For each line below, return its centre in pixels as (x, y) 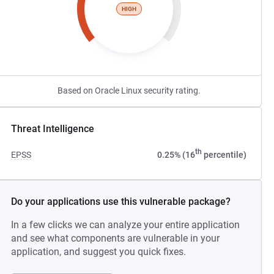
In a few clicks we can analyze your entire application (126, 225)
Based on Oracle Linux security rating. (129, 91)
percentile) (224, 155)
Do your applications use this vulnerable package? (121, 202)
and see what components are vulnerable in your (116, 238)
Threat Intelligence (53, 129)
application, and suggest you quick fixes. (99, 252)
